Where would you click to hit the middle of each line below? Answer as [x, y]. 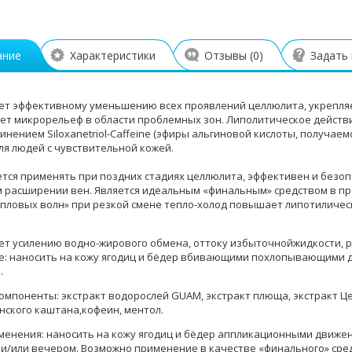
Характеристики [113, 55]
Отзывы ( [229, 55]
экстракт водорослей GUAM [131, 295]
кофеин [101, 310]
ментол [143, 310]
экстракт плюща [247, 295]
